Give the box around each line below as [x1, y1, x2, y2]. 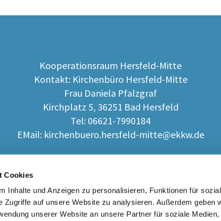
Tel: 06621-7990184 [71, 114, 150, 127]
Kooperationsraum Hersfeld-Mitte [39, 59, 182, 72]
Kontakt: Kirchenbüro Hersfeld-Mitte [34, 73, 187, 86]
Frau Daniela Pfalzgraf [64, 87, 157, 100]
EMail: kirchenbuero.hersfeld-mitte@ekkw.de [17, 128, 204, 141]
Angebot [114, 171, 154, 185]
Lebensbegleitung [18, 171, 101, 185]
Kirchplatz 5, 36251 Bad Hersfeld [42, 101, 179, 113]
